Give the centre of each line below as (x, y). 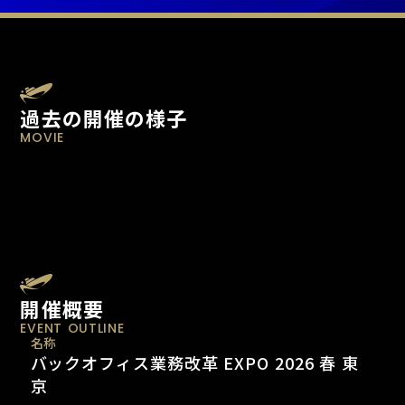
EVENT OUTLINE (72, 328)
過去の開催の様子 (104, 118)
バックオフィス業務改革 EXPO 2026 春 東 (195, 363)
